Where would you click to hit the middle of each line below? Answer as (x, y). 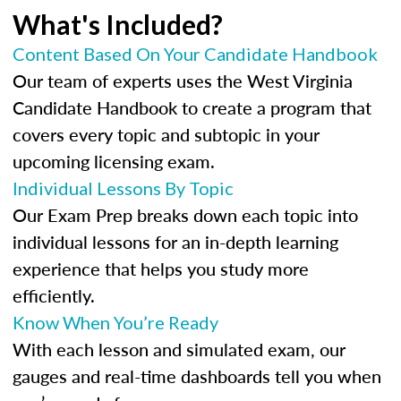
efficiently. (54, 295)
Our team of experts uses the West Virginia (183, 81)
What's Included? (118, 24)
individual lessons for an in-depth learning (175, 242)
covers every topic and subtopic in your (166, 134)
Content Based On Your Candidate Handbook (195, 54)
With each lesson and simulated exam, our (179, 349)
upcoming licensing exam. (114, 161)
